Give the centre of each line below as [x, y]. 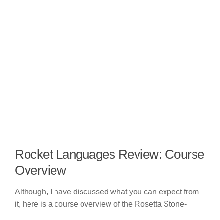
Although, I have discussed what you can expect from [107, 192]
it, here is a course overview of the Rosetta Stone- [101, 204]
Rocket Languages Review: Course [110, 154]
